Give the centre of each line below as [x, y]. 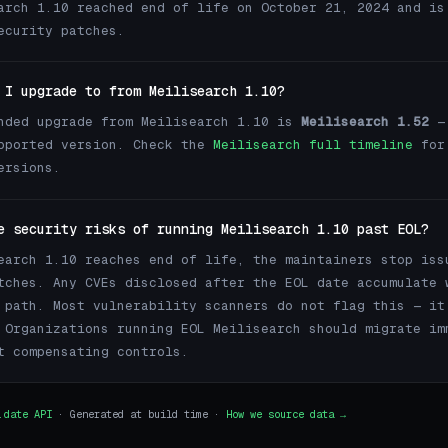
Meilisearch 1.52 [365, 122]
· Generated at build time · [139, 414]
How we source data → [286, 414]
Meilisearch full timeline [313, 145]
